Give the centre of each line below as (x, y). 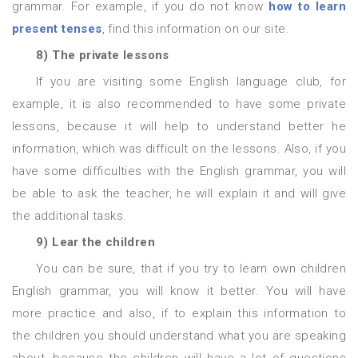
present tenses (57, 29)
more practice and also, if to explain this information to (179, 313)
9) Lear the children (102, 242)
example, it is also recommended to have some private (179, 104)
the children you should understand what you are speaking (179, 336)
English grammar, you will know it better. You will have (179, 291)
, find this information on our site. (196, 29)
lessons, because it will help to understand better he (179, 126)
